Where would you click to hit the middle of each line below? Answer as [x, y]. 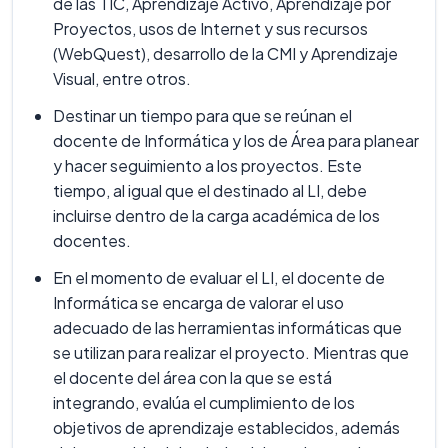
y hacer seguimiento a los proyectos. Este [207, 165]
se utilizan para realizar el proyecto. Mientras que [231, 352]
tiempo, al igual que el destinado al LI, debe [210, 190]
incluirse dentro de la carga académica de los [216, 215]
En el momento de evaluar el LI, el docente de [219, 277]
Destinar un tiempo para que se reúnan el [202, 115]
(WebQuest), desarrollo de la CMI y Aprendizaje [225, 53]
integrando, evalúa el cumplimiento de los [204, 402]
